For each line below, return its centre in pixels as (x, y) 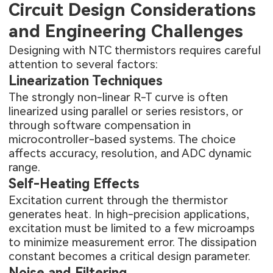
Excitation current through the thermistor (119, 200)
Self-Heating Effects (74, 184)
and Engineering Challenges (126, 31)
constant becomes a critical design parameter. (130, 257)
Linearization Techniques (86, 81)
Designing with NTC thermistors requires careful (135, 51)
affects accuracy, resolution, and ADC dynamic (130, 154)
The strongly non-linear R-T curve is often (119, 97)
